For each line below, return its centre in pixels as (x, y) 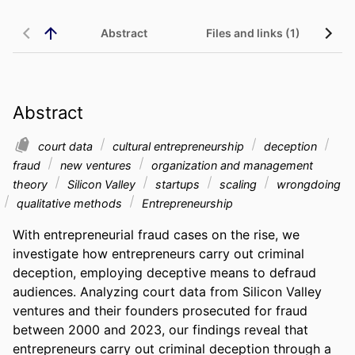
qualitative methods (69, 203)
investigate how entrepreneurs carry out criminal (158, 253)
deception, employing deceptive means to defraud (164, 272)
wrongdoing (307, 184)
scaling (238, 184)
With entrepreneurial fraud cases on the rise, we (156, 234)
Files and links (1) (253, 33)
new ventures (96, 165)
